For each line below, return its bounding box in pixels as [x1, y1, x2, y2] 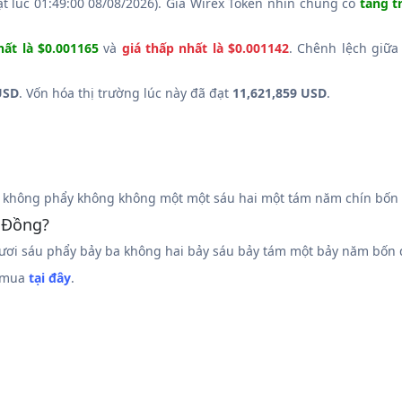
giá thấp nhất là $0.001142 [121, 39, 290, 57]
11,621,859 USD [232, 84, 327, 101]
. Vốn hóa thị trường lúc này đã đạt [19, 84, 232, 101]
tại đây [29, 269, 71, 286]
